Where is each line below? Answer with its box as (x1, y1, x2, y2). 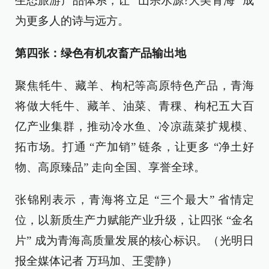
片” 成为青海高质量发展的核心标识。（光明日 (15, 234, 254, 247)
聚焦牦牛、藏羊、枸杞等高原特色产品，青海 (15, 79, 254, 92)
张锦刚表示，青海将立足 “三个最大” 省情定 (15, 193, 254, 206)
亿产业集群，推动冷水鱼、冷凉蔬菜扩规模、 (15, 120, 254, 133)
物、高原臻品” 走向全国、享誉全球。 (15, 161, 205, 174)
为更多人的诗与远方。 (15, 14, 129, 27)
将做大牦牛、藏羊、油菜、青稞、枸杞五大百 (15, 100, 254, 112)
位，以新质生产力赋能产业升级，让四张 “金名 (15, 214, 254, 226)
